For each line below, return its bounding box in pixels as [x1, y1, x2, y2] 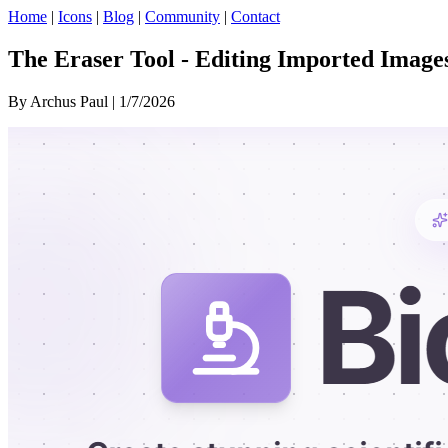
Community [145, 8, 220, 25]
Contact [231, 8, 280, 25]
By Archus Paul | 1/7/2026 [8, 92, 175, 110]
